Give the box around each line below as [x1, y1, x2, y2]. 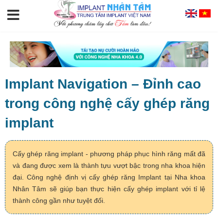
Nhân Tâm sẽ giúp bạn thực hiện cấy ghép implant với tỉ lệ [13, 185, 205, 193]
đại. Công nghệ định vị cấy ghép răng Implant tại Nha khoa [13, 173, 205, 182]
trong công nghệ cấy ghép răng [5, 96, 210, 111]
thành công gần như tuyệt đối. [13, 197, 105, 205]
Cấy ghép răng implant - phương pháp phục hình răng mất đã [13, 150, 205, 158]
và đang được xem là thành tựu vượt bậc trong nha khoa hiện [13, 162, 205, 170]
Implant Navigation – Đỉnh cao [5, 76, 201, 92]
